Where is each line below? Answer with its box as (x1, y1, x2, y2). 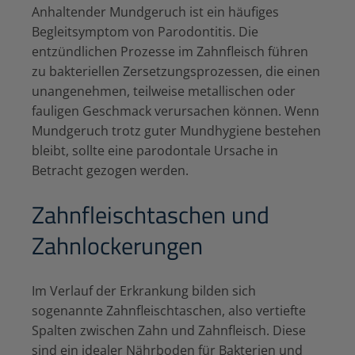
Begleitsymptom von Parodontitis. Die (32, 22, 258, 40)
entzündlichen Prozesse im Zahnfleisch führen (32, 42, 308, 60)
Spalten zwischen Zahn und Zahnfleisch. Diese (32, 322, 306, 340)
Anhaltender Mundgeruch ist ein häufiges (32, 2, 279, 21)
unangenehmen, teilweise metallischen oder (32, 82, 296, 100)
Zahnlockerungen (32, 227, 203, 265)
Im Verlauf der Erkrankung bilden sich (32, 282, 256, 300)
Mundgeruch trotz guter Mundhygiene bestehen (32, 121, 321, 139)
